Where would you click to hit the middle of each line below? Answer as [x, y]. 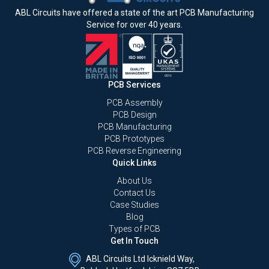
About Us [134, 181]
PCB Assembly [134, 103]
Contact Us [134, 193]
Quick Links [134, 163]
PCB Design [134, 115]
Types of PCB [134, 229]
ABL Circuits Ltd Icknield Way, [141, 259]
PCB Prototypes [134, 139]
